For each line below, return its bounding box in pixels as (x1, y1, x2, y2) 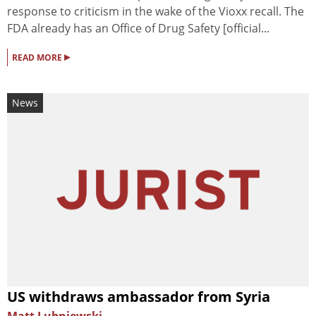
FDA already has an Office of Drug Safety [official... (7, 20, 269, 36)
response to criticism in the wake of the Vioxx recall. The (7, 3, 304, 19)
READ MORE (12, 51, 64, 63)
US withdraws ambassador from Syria (7, 287, 270, 307)
